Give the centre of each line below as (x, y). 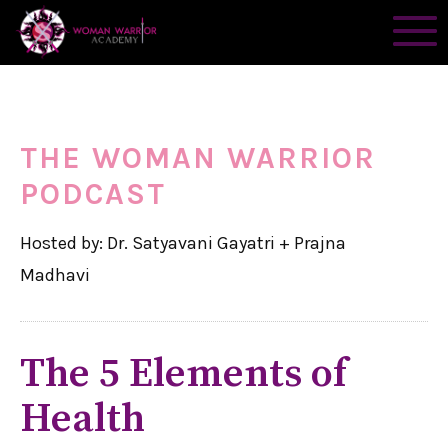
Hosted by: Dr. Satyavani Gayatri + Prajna (183, 243)
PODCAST (93, 194)
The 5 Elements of (183, 374)
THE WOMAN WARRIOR (198, 158)
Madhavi (55, 275)
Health (82, 419)
